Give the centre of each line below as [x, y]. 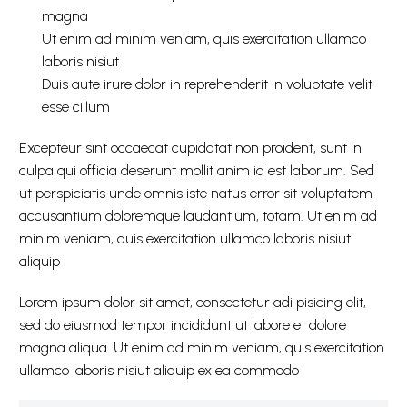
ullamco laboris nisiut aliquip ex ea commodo [159, 370]
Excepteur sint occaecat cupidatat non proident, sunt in [190, 148]
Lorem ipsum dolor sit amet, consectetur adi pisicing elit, [193, 302]
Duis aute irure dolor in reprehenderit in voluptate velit [207, 84]
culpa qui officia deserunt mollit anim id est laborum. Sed [197, 170]
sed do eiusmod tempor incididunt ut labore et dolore [183, 325]
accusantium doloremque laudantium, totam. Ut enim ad [198, 216]
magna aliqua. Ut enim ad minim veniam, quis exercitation [202, 347]
